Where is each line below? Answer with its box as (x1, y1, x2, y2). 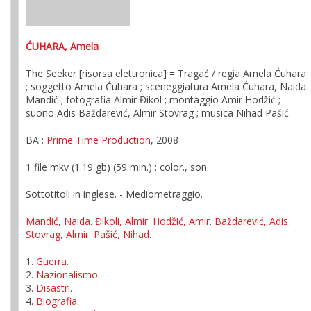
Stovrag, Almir (26, 228, 89, 241)
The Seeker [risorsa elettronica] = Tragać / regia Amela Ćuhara (26, 67, 306, 80)
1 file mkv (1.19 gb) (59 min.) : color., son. (26, 160, 209, 174)
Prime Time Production (47, 133, 151, 146)
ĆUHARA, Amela (26, 40, 99, 53)
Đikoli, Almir (95, 215, 148, 228)
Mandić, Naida (26, 215, 90, 228)
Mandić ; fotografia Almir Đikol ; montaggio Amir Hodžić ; (26, 93, 280, 106)
